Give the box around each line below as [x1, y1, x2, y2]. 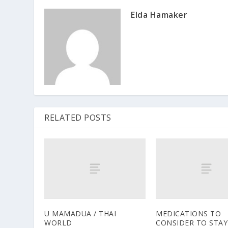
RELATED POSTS [44, 111, 111, 123]
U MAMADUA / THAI [44, 209, 117, 219]
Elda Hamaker [131, 9, 188, 20]
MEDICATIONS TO [156, 209, 221, 219]
